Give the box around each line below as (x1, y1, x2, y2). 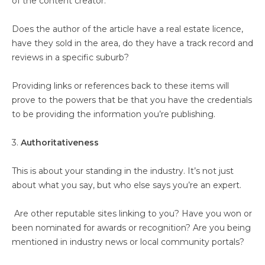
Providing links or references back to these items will (12, 80, 229, 91)
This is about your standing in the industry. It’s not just (12, 166, 234, 176)
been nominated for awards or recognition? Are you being (12, 222, 251, 233)
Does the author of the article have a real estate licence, (12, 24, 243, 34)
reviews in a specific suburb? (12, 52, 129, 63)
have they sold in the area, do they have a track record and (12, 38, 253, 49)
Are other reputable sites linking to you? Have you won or (12, 208, 252, 219)
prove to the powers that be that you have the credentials (12, 95, 252, 105)
